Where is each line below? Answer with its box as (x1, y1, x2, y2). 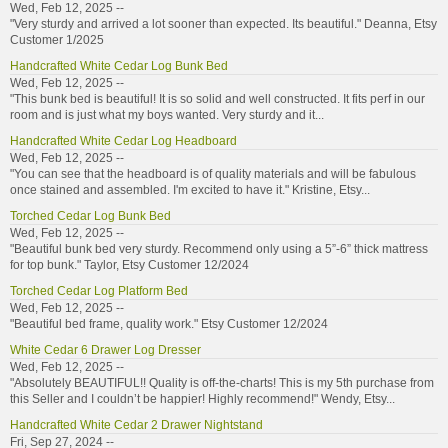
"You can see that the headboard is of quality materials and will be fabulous (10, 166, 416, 181)
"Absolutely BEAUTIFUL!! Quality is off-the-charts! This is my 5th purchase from (10, 375, 434, 390)
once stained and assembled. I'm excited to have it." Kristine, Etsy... (10, 182, 370, 197)
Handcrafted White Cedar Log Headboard (10, 133, 237, 148)
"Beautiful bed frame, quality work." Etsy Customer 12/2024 (10, 316, 328, 331)
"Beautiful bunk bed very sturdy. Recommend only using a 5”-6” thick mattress (10, 241, 428, 256)
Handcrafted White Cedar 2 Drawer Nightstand (10, 417, 263, 432)
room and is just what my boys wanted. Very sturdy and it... (10, 107, 324, 122)
